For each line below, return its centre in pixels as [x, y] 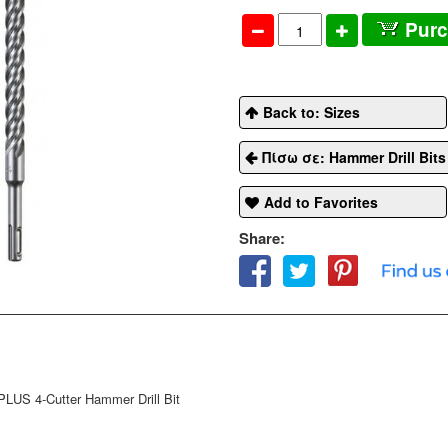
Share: [261, 238]
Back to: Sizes [311, 112]
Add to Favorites [320, 202]
